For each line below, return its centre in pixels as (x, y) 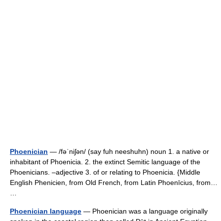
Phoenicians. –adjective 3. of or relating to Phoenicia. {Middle (105, 172)
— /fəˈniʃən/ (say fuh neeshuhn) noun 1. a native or (129, 151)
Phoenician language (46, 211)
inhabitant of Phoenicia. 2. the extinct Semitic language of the (105, 162)
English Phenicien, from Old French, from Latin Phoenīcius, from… (114, 183)
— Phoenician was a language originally (145, 211)
